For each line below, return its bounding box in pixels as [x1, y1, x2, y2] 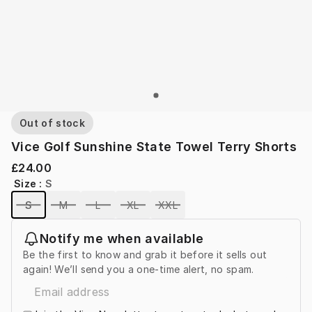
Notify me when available [40, 231, 204, 247]
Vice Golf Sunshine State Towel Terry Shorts [11, 139, 297, 155]
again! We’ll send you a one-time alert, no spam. [23, 263, 254, 276]
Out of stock [19, 117, 86, 130]
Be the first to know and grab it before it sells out [23, 249, 267, 261]
